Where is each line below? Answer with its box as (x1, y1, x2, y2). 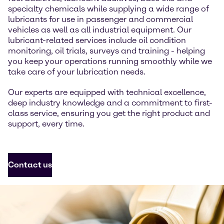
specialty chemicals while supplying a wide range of (8, 4, 209, 13)
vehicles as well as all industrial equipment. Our (8, 25, 191, 34)
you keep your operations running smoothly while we (8, 56, 212, 66)
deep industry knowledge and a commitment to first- (8, 98, 212, 107)
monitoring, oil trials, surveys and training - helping (8, 46, 205, 55)
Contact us (8, 160, 52, 169)
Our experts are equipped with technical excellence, (8, 87, 206, 97)
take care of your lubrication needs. (8, 67, 145, 76)
